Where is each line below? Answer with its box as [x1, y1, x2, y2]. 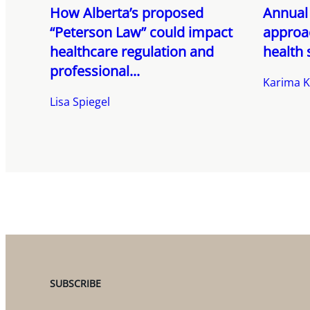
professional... [50, 62, 140, 81]
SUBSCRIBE [50, 277, 101, 291]
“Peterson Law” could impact [50, 23, 232, 42]
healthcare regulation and [50, 42, 214, 62]
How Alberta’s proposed [50, 3, 203, 23]
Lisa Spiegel [50, 94, 110, 110]
